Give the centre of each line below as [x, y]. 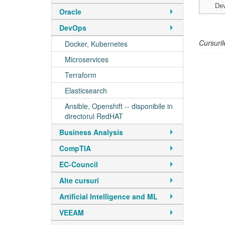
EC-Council [79, 164]
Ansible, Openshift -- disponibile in [119, 106]
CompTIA [75, 148]
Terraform [81, 75]
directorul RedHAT [94, 116]
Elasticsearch [86, 90]
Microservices [87, 59]
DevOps [73, 28]
